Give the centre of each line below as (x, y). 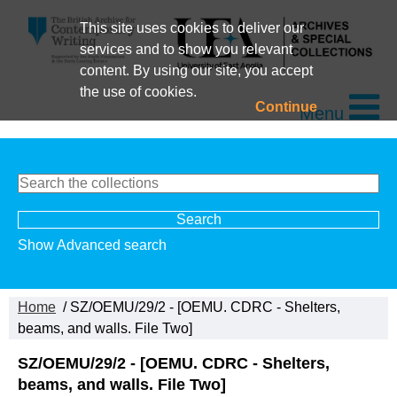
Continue (287, 107)
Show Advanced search (92, 245)
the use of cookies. (138, 92)
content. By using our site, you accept (196, 70)
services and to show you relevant (186, 49)
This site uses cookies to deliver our (191, 28)
